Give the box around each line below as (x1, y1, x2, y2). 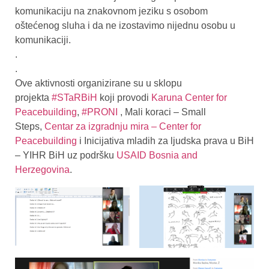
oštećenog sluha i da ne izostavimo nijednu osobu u (15, 20, 235, 31)
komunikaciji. (15, 34, 71, 45)
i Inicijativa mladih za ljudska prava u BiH (77, 135, 254, 146)
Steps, (15, 121, 44, 131)
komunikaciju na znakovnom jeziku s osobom (15, 5, 208, 16)
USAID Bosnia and (116, 150, 198, 160)
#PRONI (82, 106, 118, 117)
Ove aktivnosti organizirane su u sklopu (15, 77, 182, 88)
